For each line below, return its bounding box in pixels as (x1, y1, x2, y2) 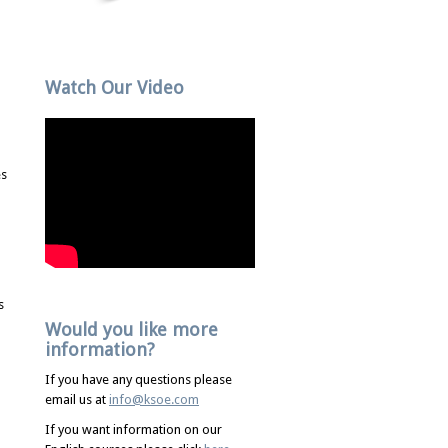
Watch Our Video (45, 77, 184, 98)
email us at (45, 392, 109, 407)
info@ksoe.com (109, 392, 199, 407)
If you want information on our (45, 422, 222, 437)
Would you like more (45, 319, 218, 340)
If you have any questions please (45, 372, 232, 387)
